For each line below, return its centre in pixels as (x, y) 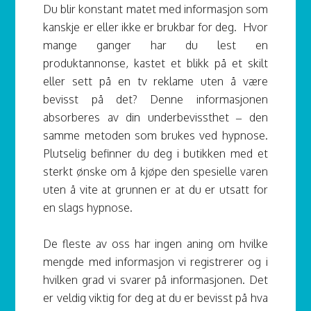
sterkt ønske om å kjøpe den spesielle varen (155, 172)
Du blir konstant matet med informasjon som (155, 9)
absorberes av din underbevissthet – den (155, 118)
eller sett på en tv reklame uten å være (155, 82)
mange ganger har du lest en (155, 45)
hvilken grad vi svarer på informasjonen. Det (155, 280)
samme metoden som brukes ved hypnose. (155, 136)
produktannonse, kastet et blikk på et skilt (155, 64)
